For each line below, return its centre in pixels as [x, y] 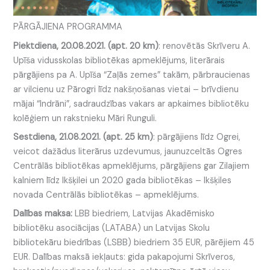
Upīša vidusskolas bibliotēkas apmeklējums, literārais [119, 60]
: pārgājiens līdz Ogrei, [197, 137]
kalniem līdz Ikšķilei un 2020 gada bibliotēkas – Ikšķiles [123, 180]
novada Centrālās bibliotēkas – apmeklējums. [106, 195]
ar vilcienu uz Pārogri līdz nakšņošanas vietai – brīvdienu [126, 89]
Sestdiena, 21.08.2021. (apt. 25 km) [83, 137]
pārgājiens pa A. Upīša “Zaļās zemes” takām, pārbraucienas [132, 75]
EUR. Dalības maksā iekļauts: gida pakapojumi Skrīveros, [124, 257]
